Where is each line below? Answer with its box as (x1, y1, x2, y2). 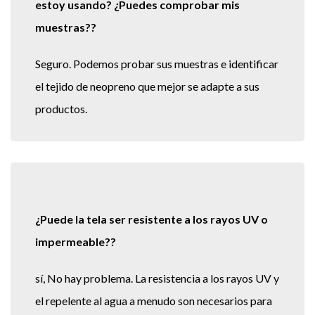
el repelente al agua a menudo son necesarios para (35, 300, 272, 314)
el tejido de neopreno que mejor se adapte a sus (35, 85, 259, 99)
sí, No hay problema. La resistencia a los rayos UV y (35, 277, 279, 291)
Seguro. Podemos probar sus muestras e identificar (35, 63, 278, 77)
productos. (35, 108, 87, 122)
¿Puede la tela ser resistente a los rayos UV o (35, 218, 268, 232)
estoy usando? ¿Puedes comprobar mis (35, 4, 240, 18)
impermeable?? (35, 240, 116, 255)
